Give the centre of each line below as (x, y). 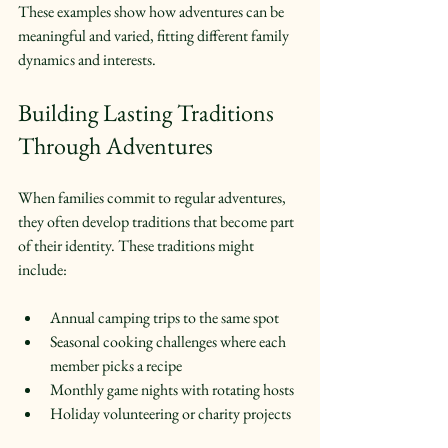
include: (42, 269)
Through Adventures (115, 145)
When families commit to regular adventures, (153, 197)
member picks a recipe (119, 365)
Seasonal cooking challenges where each (169, 341)
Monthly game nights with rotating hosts (175, 389)
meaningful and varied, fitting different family (155, 35)
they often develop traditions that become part (157, 221)
